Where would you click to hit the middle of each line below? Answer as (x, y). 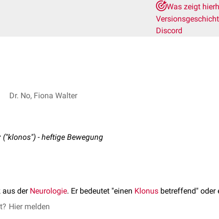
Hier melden (29, 207)
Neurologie (48, 191)
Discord (169, 31)
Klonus (146, 191)
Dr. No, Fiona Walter (43, 95)
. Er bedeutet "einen (101, 191)
